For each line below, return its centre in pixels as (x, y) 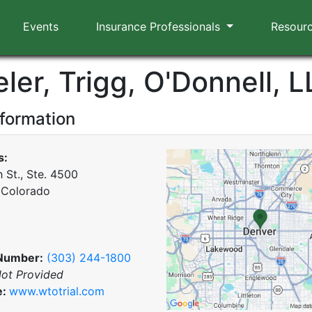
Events (40, 26)
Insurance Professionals (160, 26)
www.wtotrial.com (57, 291)
